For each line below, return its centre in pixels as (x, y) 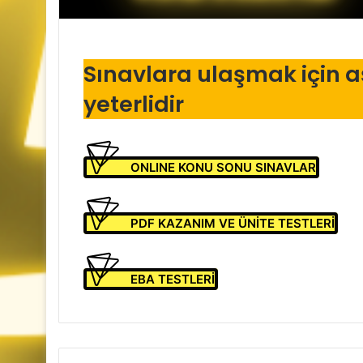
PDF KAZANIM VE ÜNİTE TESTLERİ (233, 223)
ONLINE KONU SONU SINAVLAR (223, 167)
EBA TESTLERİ (173, 279)
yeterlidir (134, 105)
